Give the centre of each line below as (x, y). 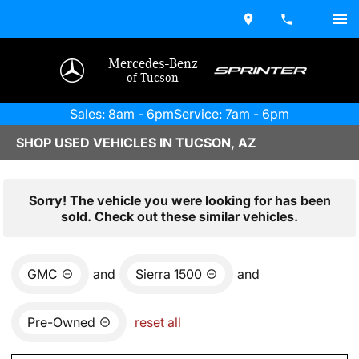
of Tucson (153, 78)
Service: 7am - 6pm (232, 114)
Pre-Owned (61, 322)
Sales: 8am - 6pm (122, 114)
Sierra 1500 (169, 274)
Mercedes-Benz (153, 64)
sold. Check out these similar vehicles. (179, 216)
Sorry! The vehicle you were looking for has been (179, 200)
